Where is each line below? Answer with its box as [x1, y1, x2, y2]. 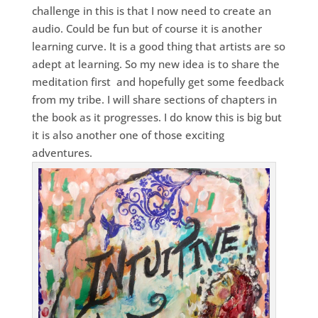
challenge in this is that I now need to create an [31, 4, 271, 18]
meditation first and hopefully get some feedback [31, 75, 284, 89]
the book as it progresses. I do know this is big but [31, 110, 282, 125]
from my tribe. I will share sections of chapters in [31, 92, 277, 107]
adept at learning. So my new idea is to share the [31, 57, 280, 72]
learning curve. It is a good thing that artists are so [31, 39, 285, 54]
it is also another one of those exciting [31, 128, 224, 143]
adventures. [31, 146, 92, 160]
